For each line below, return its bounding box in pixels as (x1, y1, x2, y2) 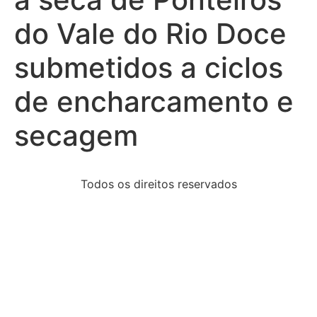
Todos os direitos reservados (80, 177, 237, 191)
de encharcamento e (14, 84, 294, 119)
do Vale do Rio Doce (14, 16, 287, 51)
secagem (14, 118, 138, 153)
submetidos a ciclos (14, 50, 283, 85)
